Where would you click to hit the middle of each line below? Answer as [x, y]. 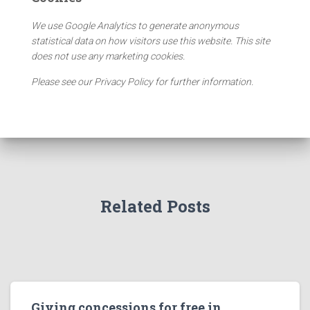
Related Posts [155, 206]
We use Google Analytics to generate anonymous [135, 25]
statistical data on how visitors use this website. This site [151, 40]
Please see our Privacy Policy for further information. [142, 81]
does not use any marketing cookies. [108, 56]
